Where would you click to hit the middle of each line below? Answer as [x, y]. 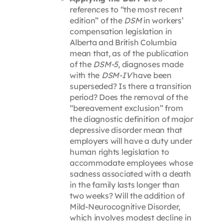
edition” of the [97, 21]
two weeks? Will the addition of [127, 196]
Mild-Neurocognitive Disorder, [125, 207]
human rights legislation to [119, 152]
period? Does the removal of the [129, 97]
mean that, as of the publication [129, 54]
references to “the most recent [126, 10]
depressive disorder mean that [126, 130]
